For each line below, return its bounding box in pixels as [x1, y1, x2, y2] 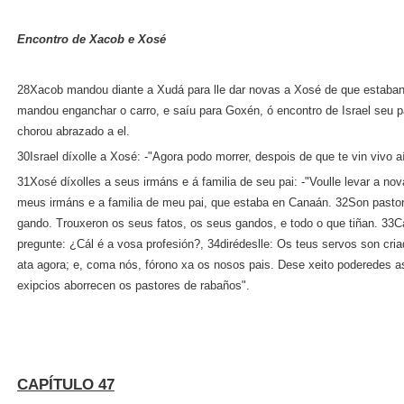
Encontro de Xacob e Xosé [17, 32, 166, 46]
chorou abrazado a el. [17, 124, 130, 138]
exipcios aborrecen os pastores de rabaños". [17, 279, 250, 292]
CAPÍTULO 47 [17, 376, 115, 393]
